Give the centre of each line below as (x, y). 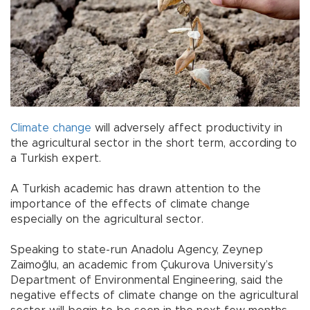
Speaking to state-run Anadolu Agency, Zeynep (137, 250)
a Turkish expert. (56, 159)
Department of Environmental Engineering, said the (147, 281)
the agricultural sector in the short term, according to (154, 144)
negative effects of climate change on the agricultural (154, 296)
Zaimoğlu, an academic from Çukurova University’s (142, 265)
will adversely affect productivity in (187, 128)
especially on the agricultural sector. (107, 220)
